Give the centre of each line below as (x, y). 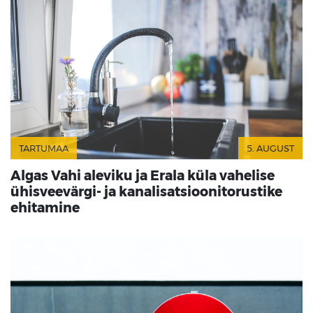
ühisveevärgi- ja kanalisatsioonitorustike (146, 191)
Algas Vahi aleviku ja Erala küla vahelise (143, 175)
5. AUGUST (270, 148)
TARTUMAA (44, 148)
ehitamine (45, 207)
